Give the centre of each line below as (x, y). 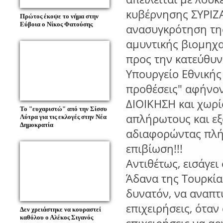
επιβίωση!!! (154, 149)
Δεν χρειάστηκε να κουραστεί (60, 210)
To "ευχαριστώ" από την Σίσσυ (63, 109)
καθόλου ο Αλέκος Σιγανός (56, 218)
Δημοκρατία (37, 125)
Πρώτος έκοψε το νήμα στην (59, 16)
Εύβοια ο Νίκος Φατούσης (56, 24)
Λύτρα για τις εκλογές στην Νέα (63, 117)
